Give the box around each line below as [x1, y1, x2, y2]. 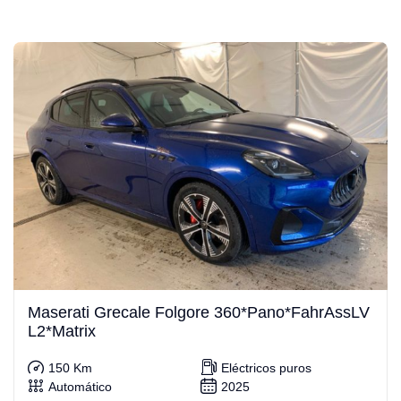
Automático [48, 380, 112, 394]
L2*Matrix [28, 321, 96, 340]
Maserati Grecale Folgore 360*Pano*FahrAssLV [28, 303, 370, 321]
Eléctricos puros [221, 361, 311, 375]
